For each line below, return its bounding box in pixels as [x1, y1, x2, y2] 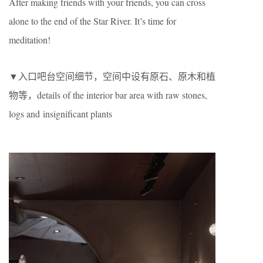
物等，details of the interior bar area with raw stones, [9, 88, 207, 101]
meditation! [9, 33, 50, 46]
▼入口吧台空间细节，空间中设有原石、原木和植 [9, 69, 215, 82]
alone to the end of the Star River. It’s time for [9, 14, 176, 27]
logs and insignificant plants [9, 107, 112, 120]
